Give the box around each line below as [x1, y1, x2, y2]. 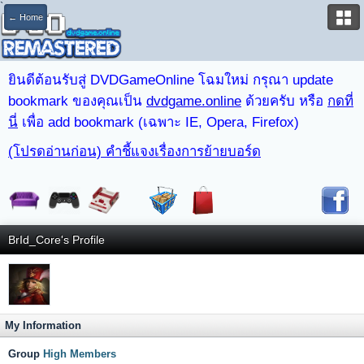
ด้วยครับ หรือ [241, 93, 327, 109]
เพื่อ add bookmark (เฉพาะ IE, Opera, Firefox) [18, 115, 299, 130]
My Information [5, 319, 81, 331]
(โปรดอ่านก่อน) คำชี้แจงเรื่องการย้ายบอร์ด [8, 144, 261, 159]
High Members [43, 348, 116, 360]
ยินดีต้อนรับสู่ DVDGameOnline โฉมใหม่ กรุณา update [8, 72, 333, 88]
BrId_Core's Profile [8, 233, 105, 246]
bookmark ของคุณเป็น [8, 93, 146, 109]
